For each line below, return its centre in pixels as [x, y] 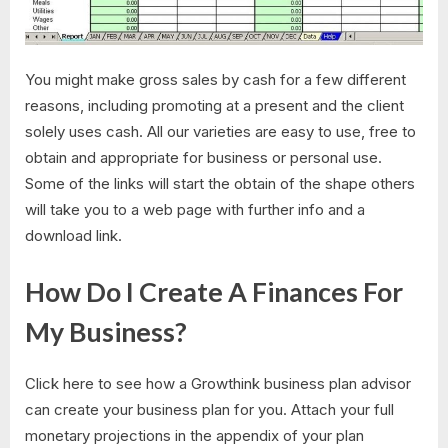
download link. [73, 236]
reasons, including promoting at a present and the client [214, 106]
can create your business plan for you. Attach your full [209, 410]
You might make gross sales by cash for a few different [215, 80]
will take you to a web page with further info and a [195, 210]
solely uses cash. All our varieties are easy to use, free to [220, 132]
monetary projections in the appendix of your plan [194, 436]
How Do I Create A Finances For [214, 291]
